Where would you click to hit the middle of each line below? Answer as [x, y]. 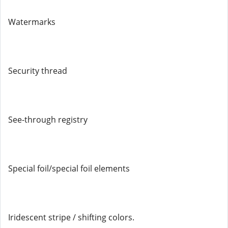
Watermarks [32, 22]
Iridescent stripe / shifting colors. [71, 217]
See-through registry [48, 120]
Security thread [38, 71]
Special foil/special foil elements [69, 168]
